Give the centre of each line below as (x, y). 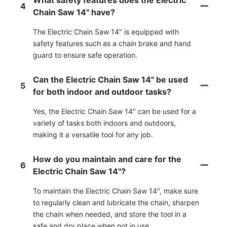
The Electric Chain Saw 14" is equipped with (106, 31)
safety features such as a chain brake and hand (112, 43)
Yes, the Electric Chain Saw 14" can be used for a (115, 111)
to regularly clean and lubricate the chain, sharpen (116, 202)
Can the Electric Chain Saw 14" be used (110, 79)
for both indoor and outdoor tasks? (102, 91)
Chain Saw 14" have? (74, 12)
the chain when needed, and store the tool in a (110, 214)
